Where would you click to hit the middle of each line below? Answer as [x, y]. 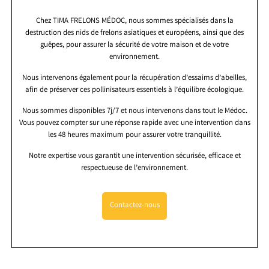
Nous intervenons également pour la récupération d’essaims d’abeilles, [134, 79]
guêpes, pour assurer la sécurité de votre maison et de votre [134, 46]
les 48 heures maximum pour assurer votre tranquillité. [134, 136]
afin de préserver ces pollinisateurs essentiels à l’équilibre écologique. [134, 91]
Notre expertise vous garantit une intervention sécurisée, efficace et [134, 157]
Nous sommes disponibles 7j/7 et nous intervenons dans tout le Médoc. [134, 112]
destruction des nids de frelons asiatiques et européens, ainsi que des [134, 34]
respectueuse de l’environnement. [134, 169]
